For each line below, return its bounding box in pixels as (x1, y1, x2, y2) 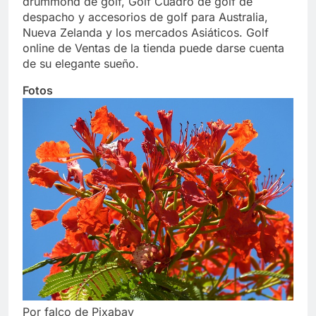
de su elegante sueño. (23, 56, 139, 71)
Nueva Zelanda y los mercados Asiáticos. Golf (23, 25, 269, 39)
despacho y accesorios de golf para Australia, (23, 9, 268, 24)
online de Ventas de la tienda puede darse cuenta (23, 40, 284, 55)
